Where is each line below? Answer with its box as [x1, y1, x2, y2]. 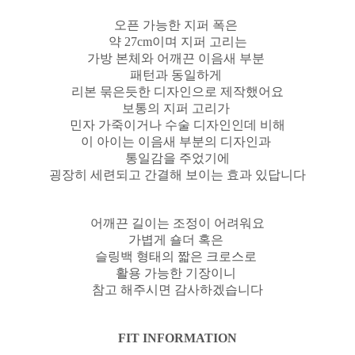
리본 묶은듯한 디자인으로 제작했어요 [71, 84, 284, 98]
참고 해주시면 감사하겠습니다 [92, 282, 263, 296]
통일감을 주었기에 [125, 151, 230, 165]
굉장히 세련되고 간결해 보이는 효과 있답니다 [49, 167, 306, 181]
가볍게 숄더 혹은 [128, 232, 227, 246]
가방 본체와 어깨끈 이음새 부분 [87, 51, 268, 65]
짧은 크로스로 [177, 249, 260, 263]
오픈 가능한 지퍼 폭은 [114, 17, 241, 32]
